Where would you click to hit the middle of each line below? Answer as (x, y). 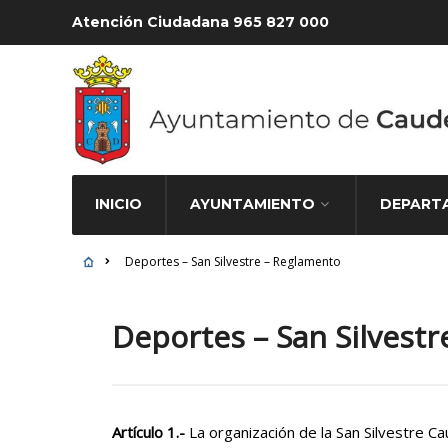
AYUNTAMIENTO (252, 204)
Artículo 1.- (150, 432)
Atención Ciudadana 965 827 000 (200, 22)
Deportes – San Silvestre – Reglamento (232, 261)
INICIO (118, 204)
